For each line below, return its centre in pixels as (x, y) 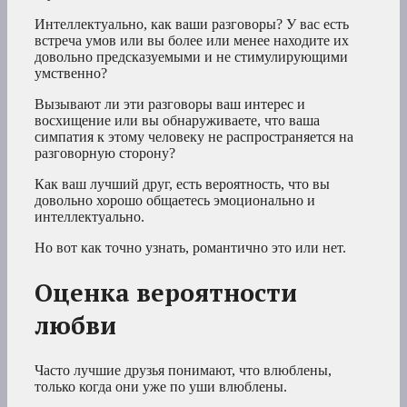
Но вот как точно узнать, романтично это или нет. (190, 247)
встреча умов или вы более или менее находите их (192, 40)
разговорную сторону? (105, 153)
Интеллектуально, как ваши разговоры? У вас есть (192, 24)
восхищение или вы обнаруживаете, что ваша (177, 120)
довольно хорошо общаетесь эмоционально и (175, 200)
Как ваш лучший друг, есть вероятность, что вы (182, 184)
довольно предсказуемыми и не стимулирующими (191, 56)
